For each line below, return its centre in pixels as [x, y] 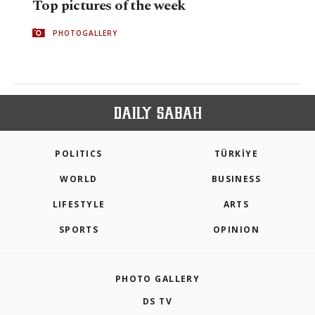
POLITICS [79, 154]
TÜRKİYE [236, 154]
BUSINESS [236, 179]
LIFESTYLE [79, 204]
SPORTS [79, 230]
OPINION [236, 230]
